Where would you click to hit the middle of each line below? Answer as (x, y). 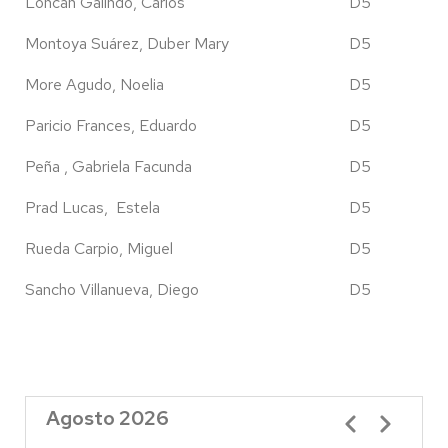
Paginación (359, 416)
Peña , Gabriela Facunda (108, 166)
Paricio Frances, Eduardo (111, 125)
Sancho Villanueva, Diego (112, 289)
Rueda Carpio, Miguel (99, 248)
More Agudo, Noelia (94, 84)
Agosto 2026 (107, 418)
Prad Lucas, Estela (92, 207)
